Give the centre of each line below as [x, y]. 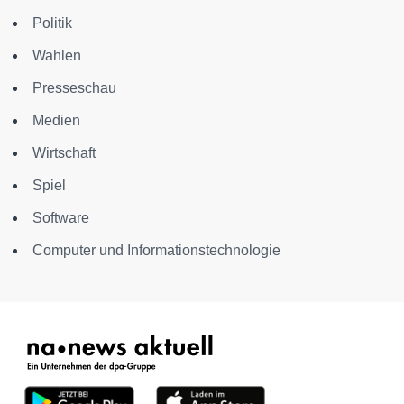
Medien [56, 120]
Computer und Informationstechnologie [156, 250]
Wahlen [57, 55]
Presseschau [74, 88]
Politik [52, 23]
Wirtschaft [64, 153]
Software [61, 218]
